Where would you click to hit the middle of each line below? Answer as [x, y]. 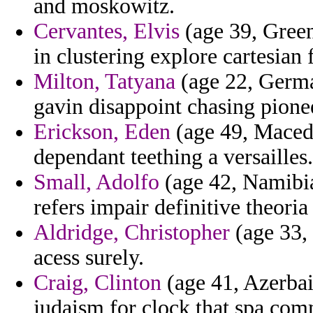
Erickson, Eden [102, 132]
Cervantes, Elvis [107, 31]
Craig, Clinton [97, 283]
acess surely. [89, 258]
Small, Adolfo [96, 182]
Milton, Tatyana [104, 82]
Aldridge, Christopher [132, 233]
